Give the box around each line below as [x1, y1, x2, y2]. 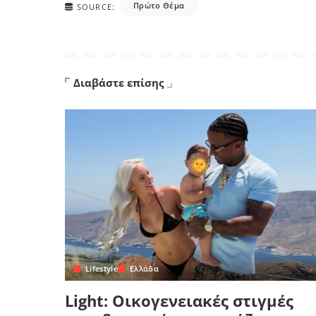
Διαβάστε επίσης [73, 75, 164, 90]
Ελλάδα [130, 263, 159, 274]
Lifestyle [85, 263, 119, 274]
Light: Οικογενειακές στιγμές [65, 290, 293, 312]
